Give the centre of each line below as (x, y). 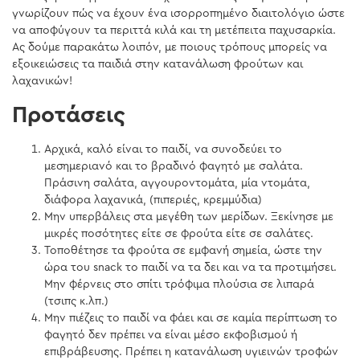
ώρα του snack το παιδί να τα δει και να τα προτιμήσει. (190, 267)
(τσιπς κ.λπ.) (76, 301)
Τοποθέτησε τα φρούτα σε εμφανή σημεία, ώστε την (183, 250)
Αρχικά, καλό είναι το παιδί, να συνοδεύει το (163, 149)
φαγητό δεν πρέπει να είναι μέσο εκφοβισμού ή (171, 335)
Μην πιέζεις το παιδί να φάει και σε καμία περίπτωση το (191, 318)
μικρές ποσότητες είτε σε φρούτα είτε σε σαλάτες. (179, 233)
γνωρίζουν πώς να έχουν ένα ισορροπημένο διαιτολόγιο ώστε (178, 14)
